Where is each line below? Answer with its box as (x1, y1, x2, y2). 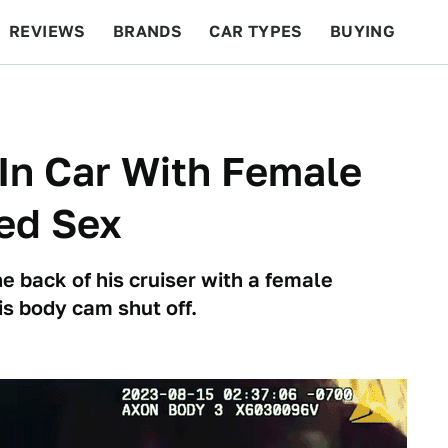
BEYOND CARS (20, 86, 140, 105)
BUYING (329, 22, 396, 41)
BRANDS (112, 22, 183, 41)
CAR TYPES (209, 22, 303, 41)
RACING (166, 86, 232, 105)
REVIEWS (9, 22, 86, 41)
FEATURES (331, 86, 420, 105)
